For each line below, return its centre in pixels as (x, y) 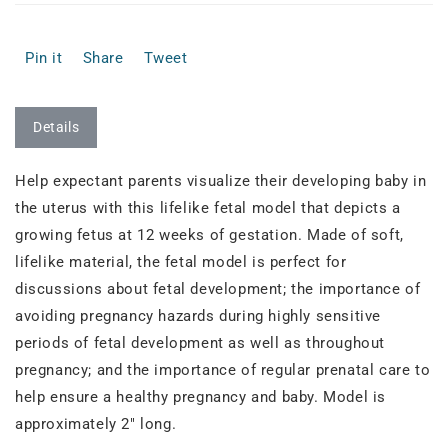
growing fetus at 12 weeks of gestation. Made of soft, (209, 234)
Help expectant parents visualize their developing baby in (221, 180)
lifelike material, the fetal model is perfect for (181, 261)
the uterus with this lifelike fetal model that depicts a (208, 207)
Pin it (44, 57)
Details (56, 126)
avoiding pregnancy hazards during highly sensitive (198, 315)
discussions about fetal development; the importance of (218, 288)
